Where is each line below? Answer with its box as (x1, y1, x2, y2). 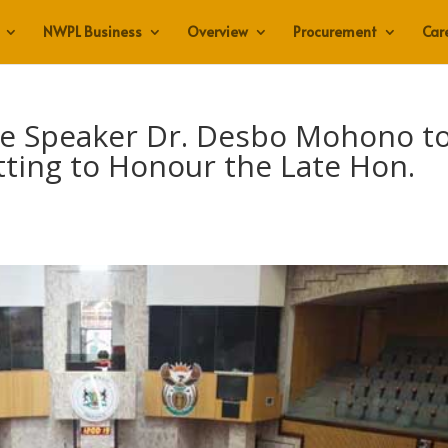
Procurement (292, 22, 377, 41)
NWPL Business (42, 22, 142, 41)
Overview (186, 22, 248, 41)
